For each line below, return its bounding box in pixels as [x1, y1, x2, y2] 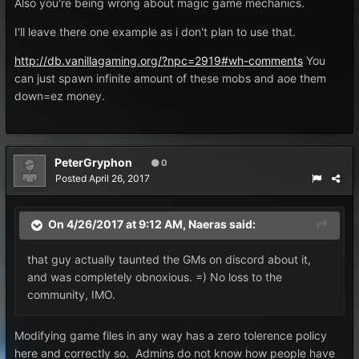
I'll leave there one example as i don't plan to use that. [14, 25, 296, 38]
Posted [55, 172, 89, 184]
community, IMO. [27, 288, 119, 301]
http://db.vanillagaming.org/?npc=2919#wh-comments [14, 54, 303, 67]
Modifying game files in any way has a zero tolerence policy [14, 329, 327, 342]
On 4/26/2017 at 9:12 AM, [48, 217, 188, 232]
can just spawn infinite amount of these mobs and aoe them [14, 71, 326, 85]
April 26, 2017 [89, 172, 150, 184]
